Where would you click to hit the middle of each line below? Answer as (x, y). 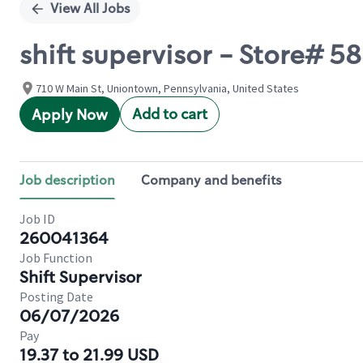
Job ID (37, 219)
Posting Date (56, 297)
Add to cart (170, 114)
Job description (67, 180)
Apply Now (70, 115)
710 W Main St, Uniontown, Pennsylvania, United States (167, 88)
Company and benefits (211, 180)
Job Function (56, 258)
